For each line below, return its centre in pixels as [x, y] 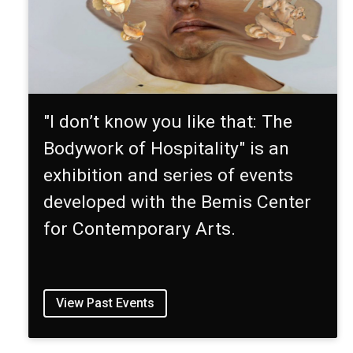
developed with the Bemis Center [178, 203]
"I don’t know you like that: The [168, 122]
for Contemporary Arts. [140, 229]
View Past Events [106, 303]
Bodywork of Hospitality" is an [167, 149]
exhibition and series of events [169, 176]
